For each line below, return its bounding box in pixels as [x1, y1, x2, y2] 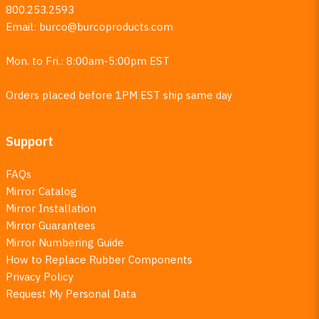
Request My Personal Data [5, 286, 136, 300]
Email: [5, 19, 39, 33]
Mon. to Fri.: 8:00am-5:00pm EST [5, 53, 169, 68]
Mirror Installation [5, 201, 96, 215]
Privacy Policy [5, 269, 73, 283]
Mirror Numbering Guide [5, 235, 124, 249]
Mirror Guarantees [5, 218, 95, 232]
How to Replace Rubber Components [5, 252, 192, 266]
